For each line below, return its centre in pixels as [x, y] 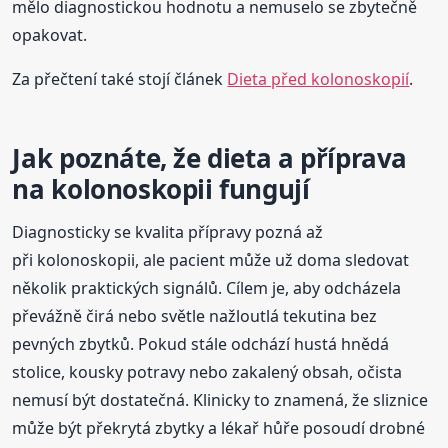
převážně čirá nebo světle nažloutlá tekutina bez [195, 315]
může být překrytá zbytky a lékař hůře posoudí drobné [219, 427]
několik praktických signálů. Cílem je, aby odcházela [207, 287]
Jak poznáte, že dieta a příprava [209, 157]
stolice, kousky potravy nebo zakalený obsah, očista [207, 371]
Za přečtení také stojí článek [120, 78]
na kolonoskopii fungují [161, 188]
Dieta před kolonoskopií [318, 78]
